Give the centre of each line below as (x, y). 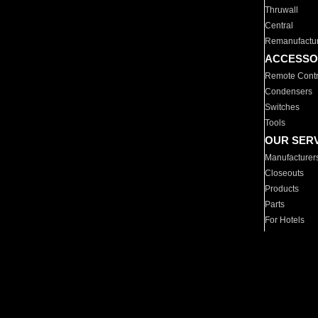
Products (282, 189)
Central (279, 26)
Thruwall (282, 10)
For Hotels (285, 220)
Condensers (289, 92)
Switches (283, 107)
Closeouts (285, 173)
